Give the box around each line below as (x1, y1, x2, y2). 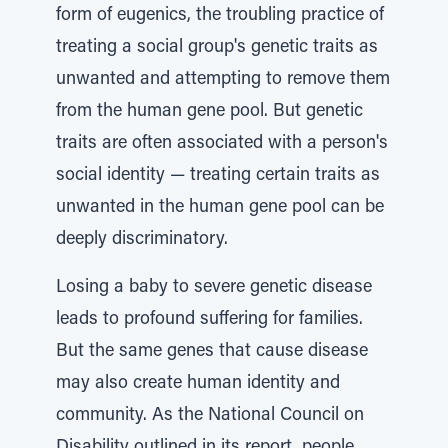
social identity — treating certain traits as (56, 167, 380, 185)
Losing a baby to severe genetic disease (56, 279, 372, 297)
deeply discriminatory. (56, 231, 228, 249)
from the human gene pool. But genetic (56, 103, 363, 121)
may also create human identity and (56, 375, 340, 393)
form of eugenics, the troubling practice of (56, 7, 384, 25)
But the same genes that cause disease (56, 343, 368, 361)
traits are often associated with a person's (56, 135, 388, 153)
